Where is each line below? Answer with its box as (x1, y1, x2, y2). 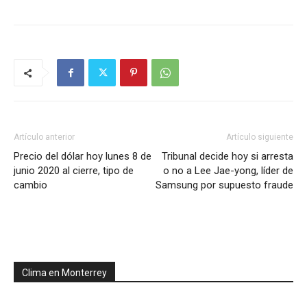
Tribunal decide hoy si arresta (162, 150, 293, 162)
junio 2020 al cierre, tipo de (14, 164, 134, 177)
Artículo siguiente (226, 132, 293, 142)
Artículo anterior (14, 132, 75, 142)
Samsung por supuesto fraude (156, 179, 293, 191)
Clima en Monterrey (22, 267, 107, 278)
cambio (14, 179, 47, 191)
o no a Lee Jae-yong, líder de (163, 164, 293, 177)
